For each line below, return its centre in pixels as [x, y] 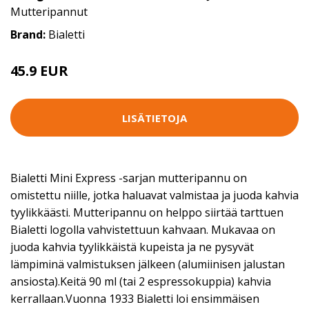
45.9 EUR [39, 71]
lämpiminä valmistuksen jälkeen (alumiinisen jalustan [148, 264]
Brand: [29, 34]
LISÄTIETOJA [154, 118]
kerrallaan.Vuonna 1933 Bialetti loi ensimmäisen [135, 299]
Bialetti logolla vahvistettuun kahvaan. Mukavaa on [143, 230]
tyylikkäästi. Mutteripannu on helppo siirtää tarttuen [147, 212]
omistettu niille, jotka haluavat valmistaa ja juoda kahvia [154, 195]
